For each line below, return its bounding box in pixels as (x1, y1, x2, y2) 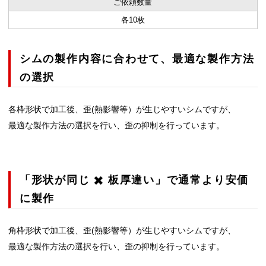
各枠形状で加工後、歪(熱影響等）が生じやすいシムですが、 (8, 105, 236, 115)
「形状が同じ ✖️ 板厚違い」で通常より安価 (19, 173, 249, 186)
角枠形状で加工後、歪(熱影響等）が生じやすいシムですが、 (8, 226, 236, 235)
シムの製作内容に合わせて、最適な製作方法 (19, 53, 255, 65)
